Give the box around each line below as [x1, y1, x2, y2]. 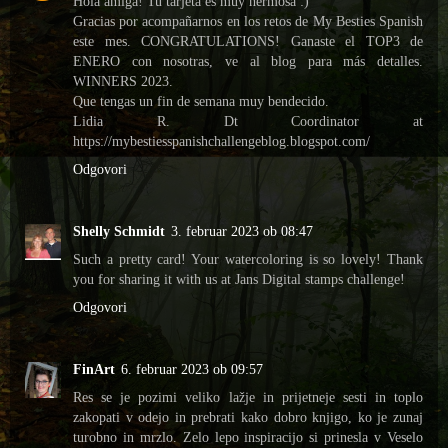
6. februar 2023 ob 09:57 [121, 360, 263, 377]
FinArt [73, 360, 115, 377]
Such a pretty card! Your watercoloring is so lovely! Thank [73, 250, 423, 267]
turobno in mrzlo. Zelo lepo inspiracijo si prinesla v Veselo [73, 428, 423, 445]
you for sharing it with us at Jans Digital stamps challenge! [73, 270, 405, 287]
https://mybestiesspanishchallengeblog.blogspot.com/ [73, 132, 370, 149]
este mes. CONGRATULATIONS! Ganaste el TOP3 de [73, 32, 423, 49]
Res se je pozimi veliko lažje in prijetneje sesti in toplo [73, 388, 423, 405]
